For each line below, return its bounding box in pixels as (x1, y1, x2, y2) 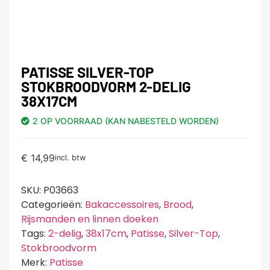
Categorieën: (21, 197, 85, 212)
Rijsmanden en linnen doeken (21, 212, 159, 226)
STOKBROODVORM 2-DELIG (21, 77, 191, 95)
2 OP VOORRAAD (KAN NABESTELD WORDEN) (33, 115, 219, 126)
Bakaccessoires (85, 197, 159, 212)
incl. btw (55, 153, 86, 163)
